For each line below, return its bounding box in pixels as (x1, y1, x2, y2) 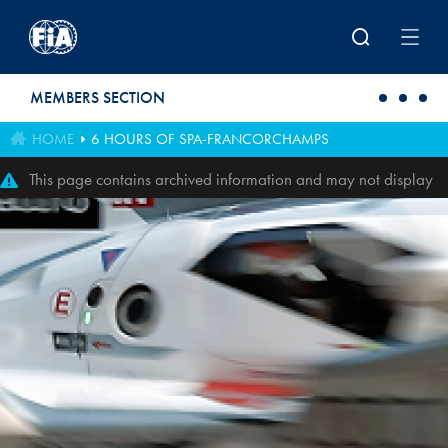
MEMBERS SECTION (30, 87, 165, 108)
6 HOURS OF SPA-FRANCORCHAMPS (90, 129, 329, 149)
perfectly (29, 193, 86, 215)
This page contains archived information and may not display (29, 168, 433, 190)
